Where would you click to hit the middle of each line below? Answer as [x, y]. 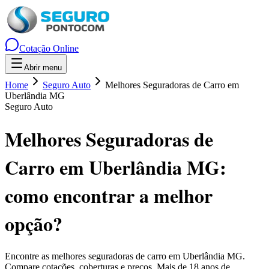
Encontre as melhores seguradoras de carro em [94, 256]
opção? [34, 224]
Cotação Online [49, 48]
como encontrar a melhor [109, 196]
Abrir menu [43, 68]
